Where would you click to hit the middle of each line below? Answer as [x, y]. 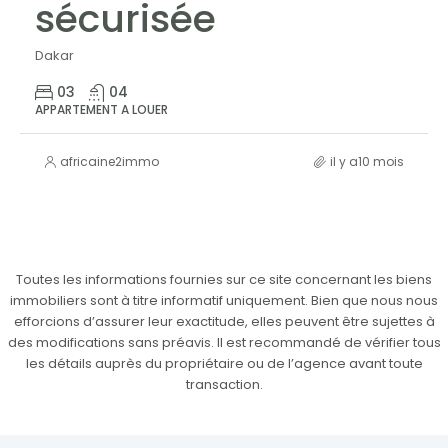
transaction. [224, 384]
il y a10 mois [367, 161]
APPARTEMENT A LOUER [101, 109]
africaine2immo [109, 161]
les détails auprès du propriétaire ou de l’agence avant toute [224, 363]
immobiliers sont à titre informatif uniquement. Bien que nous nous [224, 300]
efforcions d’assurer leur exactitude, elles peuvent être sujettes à [224, 321]
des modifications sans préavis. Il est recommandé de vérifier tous [224, 342]
